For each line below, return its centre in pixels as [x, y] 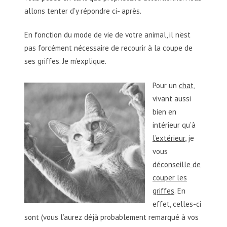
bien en [164, 111]
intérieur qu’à [174, 125]
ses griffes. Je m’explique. [65, 61]
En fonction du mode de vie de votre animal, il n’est [107, 35]
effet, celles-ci [177, 204]
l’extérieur [169, 138]
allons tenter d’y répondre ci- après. [83, 11]
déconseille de [177, 164]
